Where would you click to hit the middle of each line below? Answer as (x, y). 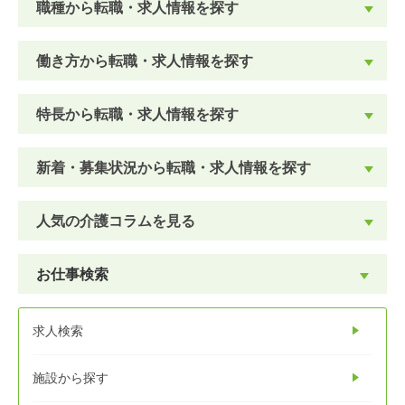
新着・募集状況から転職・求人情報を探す (174, 167)
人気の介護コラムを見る (116, 220)
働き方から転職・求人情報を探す (145, 60)
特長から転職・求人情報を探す (137, 113)
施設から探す (71, 377)
